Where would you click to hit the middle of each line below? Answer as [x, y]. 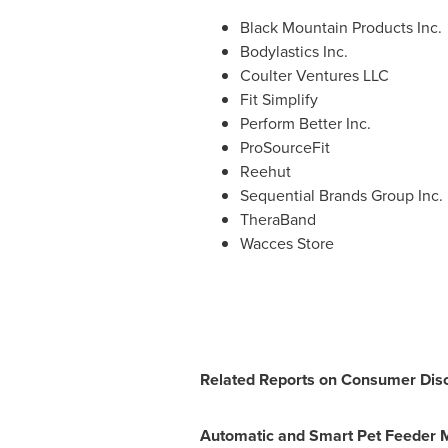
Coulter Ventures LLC [314, 75]
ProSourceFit [284, 147]
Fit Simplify [278, 99]
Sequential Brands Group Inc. [341, 195]
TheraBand [277, 219]
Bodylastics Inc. [293, 51]
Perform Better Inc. [305, 123]
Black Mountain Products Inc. [340, 27]
